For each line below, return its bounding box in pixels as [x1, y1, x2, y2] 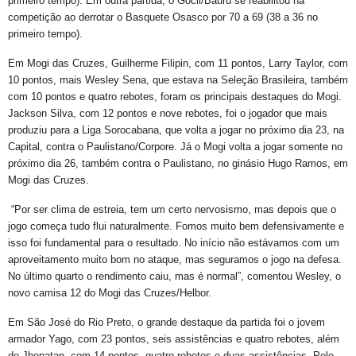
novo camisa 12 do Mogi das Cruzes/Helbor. [8, 287, 211, 299]
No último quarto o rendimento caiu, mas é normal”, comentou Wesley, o [8, 270, 341, 282]
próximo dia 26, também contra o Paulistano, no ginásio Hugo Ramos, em [8, 157, 348, 169]
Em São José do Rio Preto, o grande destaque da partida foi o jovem [8, 316, 325, 328]
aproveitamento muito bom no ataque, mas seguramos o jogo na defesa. [8, 253, 342, 265]
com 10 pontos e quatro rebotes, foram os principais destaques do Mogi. [8, 91, 342, 103]
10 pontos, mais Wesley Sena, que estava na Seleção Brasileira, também [8, 74, 348, 86]
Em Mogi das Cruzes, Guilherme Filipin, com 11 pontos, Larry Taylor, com [8, 57, 348, 69]
